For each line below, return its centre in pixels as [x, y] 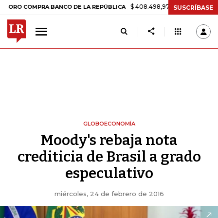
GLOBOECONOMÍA [109, 124]
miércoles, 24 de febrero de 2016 [109, 194]
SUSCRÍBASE [193, 7]
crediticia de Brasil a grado [109, 157]
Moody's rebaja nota [109, 140]
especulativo [109, 173]
